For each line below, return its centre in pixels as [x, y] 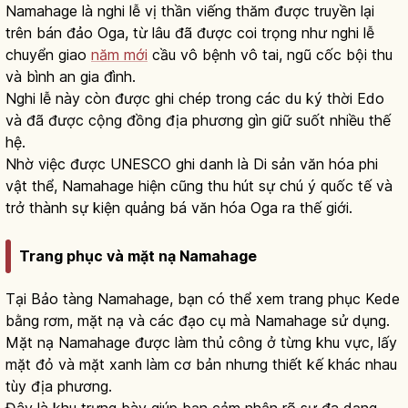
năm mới [119, 55]
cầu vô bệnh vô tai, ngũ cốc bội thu [270, 55]
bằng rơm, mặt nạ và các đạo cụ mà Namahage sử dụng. [198, 320]
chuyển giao [48, 55]
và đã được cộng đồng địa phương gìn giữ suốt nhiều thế [198, 121]
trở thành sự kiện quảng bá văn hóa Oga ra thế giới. [179, 208]
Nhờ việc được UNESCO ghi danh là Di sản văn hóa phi [192, 164]
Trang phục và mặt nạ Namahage [138, 255]
